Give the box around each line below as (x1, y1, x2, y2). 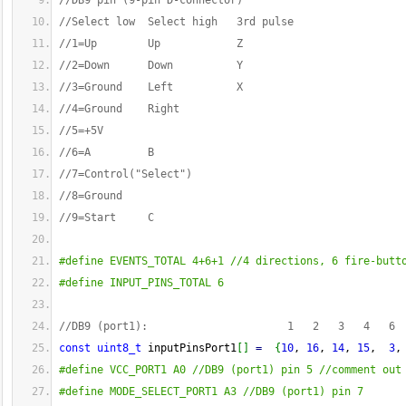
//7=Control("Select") (59, 168, 192, 180)
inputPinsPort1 (141, 342, 237, 354)
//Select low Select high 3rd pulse (59, 15, 294, 28)
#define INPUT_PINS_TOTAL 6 (59, 276, 224, 289)
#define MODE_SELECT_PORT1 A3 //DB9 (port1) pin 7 (59, 385, 363, 398)
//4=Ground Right (59, 102, 179, 115)
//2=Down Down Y (59, 59, 243, 72)
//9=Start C (59, 211, 154, 224)
